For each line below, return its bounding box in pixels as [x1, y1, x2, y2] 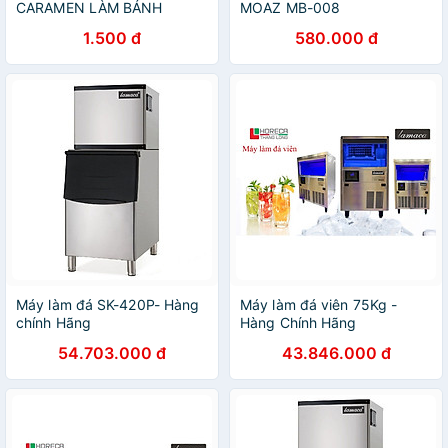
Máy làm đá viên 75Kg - [240, 296, 398, 313]
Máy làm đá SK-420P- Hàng [16, 296, 200, 313]
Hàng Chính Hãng [240, 314, 357, 331]
